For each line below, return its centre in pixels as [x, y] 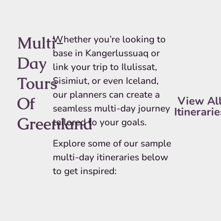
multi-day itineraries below [110, 157]
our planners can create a [106, 95]
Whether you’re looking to [109, 40]
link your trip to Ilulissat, [105, 67]
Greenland [55, 124]
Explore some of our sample [112, 143]
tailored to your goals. [99, 123]
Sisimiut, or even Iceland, [105, 81]
